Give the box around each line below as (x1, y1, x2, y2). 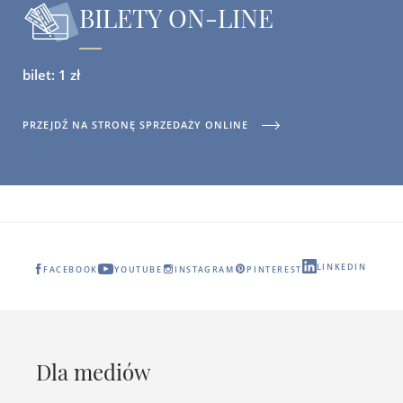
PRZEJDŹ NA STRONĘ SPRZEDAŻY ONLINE (22, 118, 248, 132)
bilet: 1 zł (22, 66, 80, 85)
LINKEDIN (316, 261, 367, 273)
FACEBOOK (43, 263, 98, 275)
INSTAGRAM (175, 263, 235, 275)
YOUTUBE (114, 263, 163, 275)
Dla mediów (36, 357, 150, 387)
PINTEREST (246, 263, 302, 275)
